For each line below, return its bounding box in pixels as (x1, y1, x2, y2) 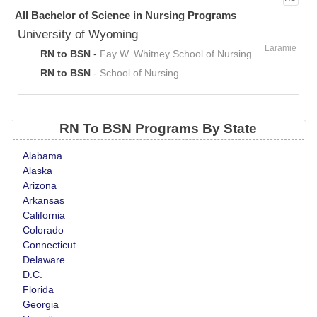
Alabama (23, 151, 63, 162)
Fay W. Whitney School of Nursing (100, 48, 253, 60)
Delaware (23, 255, 66, 266)
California (23, 210, 66, 221)
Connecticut (23, 240, 76, 251)
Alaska (23, 166, 53, 177)
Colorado (23, 225, 64, 236)
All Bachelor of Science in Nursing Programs (15, 9, 237, 22)
